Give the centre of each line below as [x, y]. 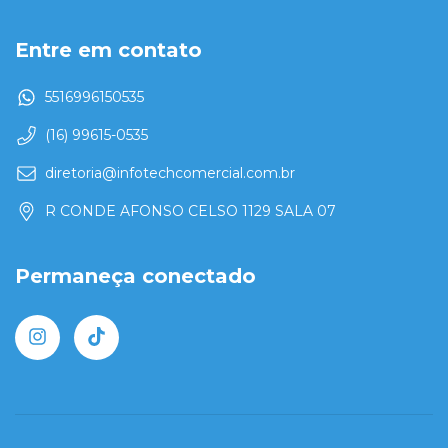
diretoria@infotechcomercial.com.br [170, 173]
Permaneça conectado [135, 276]
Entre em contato [108, 49]
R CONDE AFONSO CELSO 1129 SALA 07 [190, 211]
